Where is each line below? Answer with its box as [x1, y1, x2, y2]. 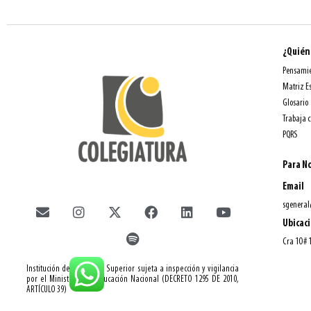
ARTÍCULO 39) [26, 285, 67, 294]
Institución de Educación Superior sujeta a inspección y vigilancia [26, 264, 239, 274]
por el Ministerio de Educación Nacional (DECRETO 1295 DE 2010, [26, 274, 239, 284]
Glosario [283, 97, 309, 108]
